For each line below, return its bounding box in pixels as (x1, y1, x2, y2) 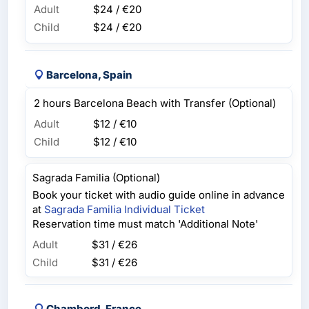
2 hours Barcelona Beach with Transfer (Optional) (34, 97, 276, 110)
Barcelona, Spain (46, 68, 132, 82)
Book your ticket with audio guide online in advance (32, 188, 285, 202)
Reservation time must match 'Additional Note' (32, 217, 258, 231)
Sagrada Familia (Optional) (32, 171, 160, 185)
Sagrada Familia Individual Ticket (44, 203, 205, 217)
